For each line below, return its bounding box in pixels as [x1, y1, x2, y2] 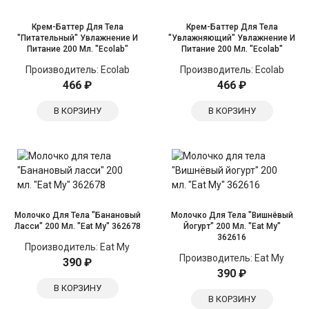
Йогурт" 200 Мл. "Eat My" [183, 221, 281, 231]
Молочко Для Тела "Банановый [14, 210, 141, 220]
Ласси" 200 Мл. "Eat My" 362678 [14, 221, 141, 231]
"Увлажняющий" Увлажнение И [168, 33, 295, 43]
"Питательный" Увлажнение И [17, 33, 138, 43]
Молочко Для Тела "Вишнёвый [170, 210, 293, 220]
